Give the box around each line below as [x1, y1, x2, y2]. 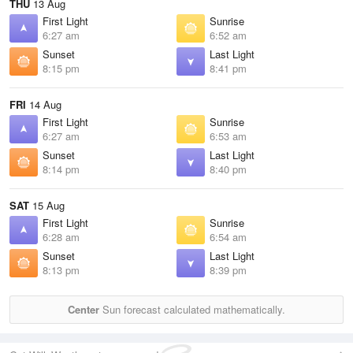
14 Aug [26, 97, 61, 112]
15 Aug [29, 198, 65, 213]
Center [68, 302, 99, 317]
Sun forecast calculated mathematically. [99, 302, 285, 317]
